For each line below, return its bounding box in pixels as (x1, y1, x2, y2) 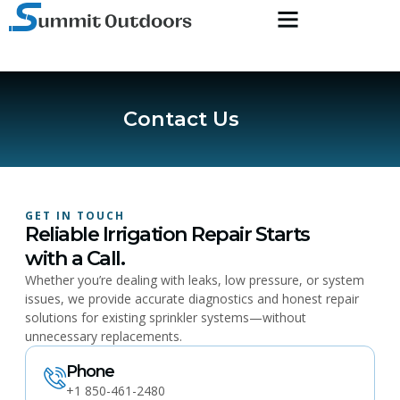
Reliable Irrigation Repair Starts (25, 221, 310, 246)
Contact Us (123, 106, 239, 131)
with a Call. (25, 246, 124, 271)
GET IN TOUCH (25, 208, 125, 223)
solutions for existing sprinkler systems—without (25, 309, 306, 326)
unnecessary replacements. (25, 328, 182, 345)
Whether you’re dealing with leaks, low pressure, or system (25, 271, 364, 288)
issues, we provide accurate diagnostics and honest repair (25, 290, 359, 307)
